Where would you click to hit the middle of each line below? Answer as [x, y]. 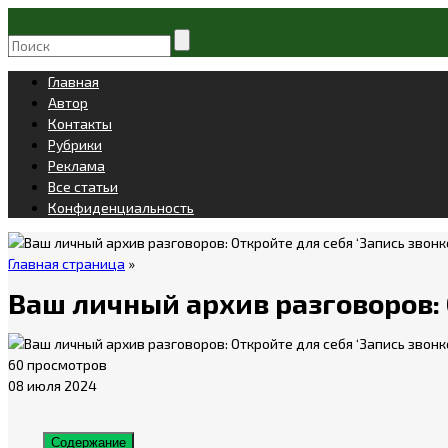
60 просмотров [57, 364]
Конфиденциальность [121, 207]
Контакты [80, 123]
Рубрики [75, 144]
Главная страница [66, 263]
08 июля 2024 [52, 385]
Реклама [76, 165]
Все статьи [83, 186]
